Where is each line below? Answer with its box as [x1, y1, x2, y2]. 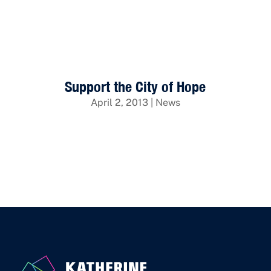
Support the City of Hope [65, 77, 206, 96]
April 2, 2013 [90, 96, 148, 108]
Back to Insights [38, 19, 111, 31]
